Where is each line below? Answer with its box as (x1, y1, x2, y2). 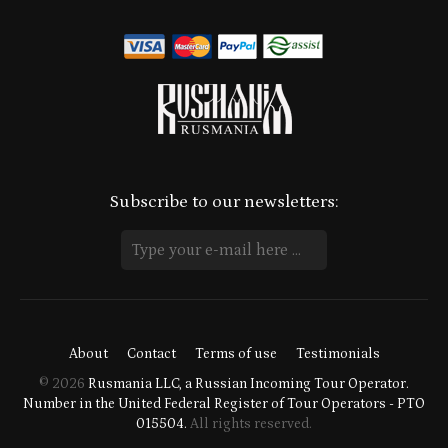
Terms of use (194, 345, 277, 362)
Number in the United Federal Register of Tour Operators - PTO (23, 395, 425, 412)
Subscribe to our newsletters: (109, 191, 339, 212)
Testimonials (295, 345, 380, 362)
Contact (126, 345, 176, 362)
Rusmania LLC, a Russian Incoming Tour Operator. (88, 375, 409, 392)
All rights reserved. (187, 415, 312, 432)
